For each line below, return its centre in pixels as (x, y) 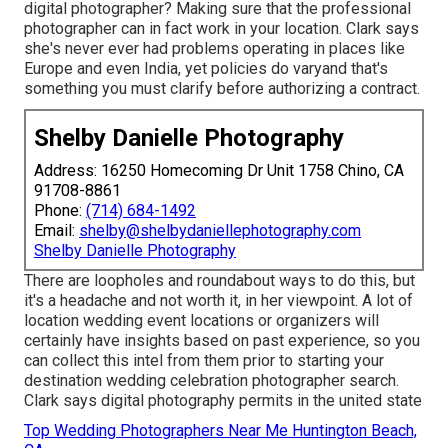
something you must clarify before (146, 88)
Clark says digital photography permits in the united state (223, 400)
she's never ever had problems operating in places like (214, 48)
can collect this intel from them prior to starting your (204, 360)
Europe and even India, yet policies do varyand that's (206, 68)
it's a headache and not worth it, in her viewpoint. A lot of (218, 300)
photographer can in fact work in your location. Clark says (221, 28)
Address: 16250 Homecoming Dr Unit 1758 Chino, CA (219, 170)
